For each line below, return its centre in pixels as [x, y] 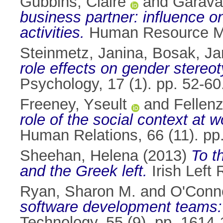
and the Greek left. [84, 171]
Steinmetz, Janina [82, 53]
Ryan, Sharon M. [78, 192]
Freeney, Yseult [73, 105]
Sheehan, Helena [79, 156]
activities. [52, 33]
